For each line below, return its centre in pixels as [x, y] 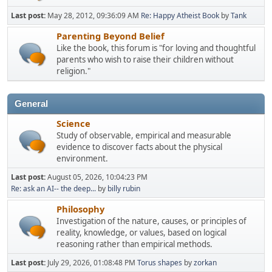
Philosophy [80, 209]
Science [73, 123]
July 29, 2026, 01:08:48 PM [92, 262]
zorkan [205, 262]
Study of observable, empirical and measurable [144, 135]
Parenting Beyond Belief [110, 36]
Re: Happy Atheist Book [180, 15]
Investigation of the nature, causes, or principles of [151, 221]
